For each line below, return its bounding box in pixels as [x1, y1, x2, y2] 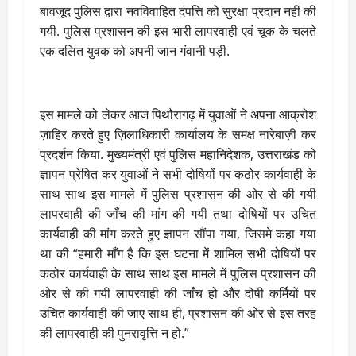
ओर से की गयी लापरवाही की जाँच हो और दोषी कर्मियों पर [40, 284, 316, 302]
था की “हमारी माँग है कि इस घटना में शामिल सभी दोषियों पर [40, 244, 316, 262]
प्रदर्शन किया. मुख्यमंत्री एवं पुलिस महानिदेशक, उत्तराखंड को [40, 145, 316, 163]
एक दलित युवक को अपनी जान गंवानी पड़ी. [40, 41, 230, 60]
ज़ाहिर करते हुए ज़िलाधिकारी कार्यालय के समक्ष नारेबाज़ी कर [40, 125, 316, 143]
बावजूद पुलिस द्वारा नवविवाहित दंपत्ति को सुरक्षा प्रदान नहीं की [40, 2, 316, 20]
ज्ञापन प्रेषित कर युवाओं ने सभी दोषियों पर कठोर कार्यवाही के [40, 164, 316, 183]
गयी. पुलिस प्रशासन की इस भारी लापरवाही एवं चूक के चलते [40, 21, 316, 40]
